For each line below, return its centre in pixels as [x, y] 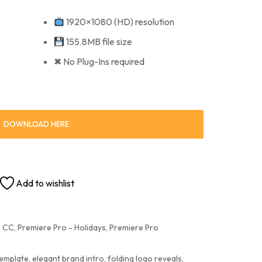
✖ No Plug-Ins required [99, 61]
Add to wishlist [45, 183]
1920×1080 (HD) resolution [120, 22]
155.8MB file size [99, 42]
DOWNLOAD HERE [36, 124]
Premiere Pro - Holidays [62, 227]
